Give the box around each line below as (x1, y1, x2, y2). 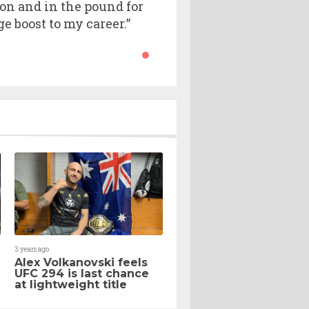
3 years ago (14, 245, 49, 255)
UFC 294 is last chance (14, 267, 149, 281)
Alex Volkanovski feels (14, 256, 148, 270)
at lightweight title (14, 278, 127, 292)
